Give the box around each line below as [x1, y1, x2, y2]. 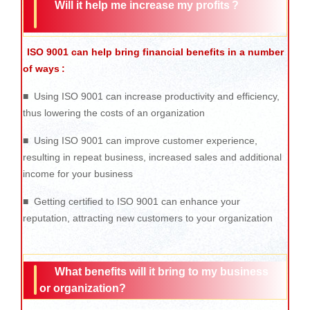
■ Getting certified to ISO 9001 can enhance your [23, 195, 240, 207]
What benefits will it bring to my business [55, 265, 268, 277]
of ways [23, 62, 60, 74]
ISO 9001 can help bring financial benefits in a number [27, 46, 284, 57]
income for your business [23, 167, 133, 179]
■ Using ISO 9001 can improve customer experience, [23, 134, 257, 146]
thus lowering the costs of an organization [23, 107, 205, 118]
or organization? [39, 282, 126, 294]
